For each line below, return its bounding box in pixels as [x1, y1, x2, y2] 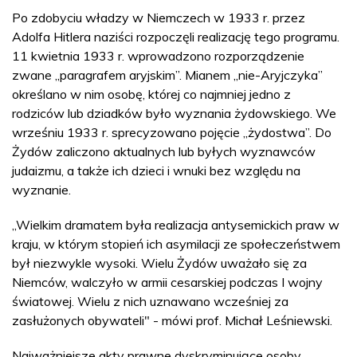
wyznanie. [12, 181, 74, 198]
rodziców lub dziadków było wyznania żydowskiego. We [12, 104, 336, 121]
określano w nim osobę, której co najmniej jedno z [12, 85, 291, 102]
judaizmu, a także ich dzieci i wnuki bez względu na [12, 162, 300, 178]
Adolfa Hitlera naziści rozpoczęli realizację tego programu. [12, 28, 339, 45]
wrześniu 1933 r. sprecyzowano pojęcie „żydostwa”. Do [12, 124, 331, 140]
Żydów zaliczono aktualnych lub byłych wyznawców [12, 143, 316, 159]
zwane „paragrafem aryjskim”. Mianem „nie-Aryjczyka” [12, 66, 323, 83]
